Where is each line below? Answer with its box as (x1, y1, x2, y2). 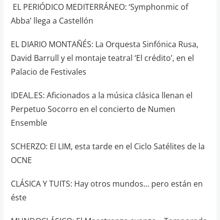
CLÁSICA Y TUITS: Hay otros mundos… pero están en (10, 178, 203, 189)
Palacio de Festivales (10, 66, 86, 77)
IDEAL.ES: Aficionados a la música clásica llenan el (10, 90, 192, 101)
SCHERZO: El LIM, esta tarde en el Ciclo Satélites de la (10, 141, 205, 152)
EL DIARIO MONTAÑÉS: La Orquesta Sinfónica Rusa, (10, 39, 198, 50)
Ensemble (10, 117, 47, 128)
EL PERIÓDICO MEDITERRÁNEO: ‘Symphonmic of (10, 1, 188, 12)
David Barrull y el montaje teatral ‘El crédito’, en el (10, 53, 194, 63)
